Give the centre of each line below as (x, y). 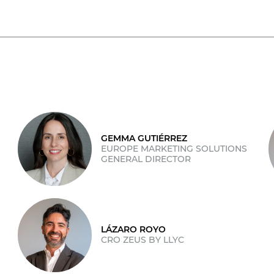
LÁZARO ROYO (134, 230)
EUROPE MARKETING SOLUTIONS (174, 148)
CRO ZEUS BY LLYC (143, 240)
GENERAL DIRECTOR (146, 159)
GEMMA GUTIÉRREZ (144, 138)
